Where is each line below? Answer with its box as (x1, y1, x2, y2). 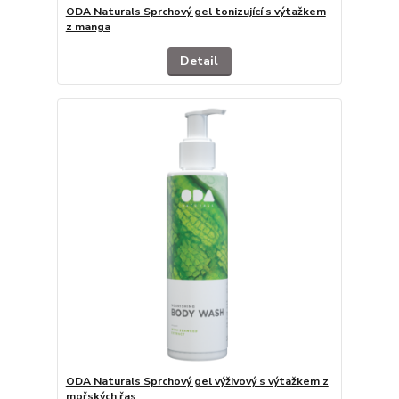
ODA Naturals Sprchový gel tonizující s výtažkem (65, 4, 326, 20)
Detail (180, 53, 219, 70)
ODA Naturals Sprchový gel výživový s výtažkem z (65, 373, 329, 388)
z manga (65, 20, 110, 35)
